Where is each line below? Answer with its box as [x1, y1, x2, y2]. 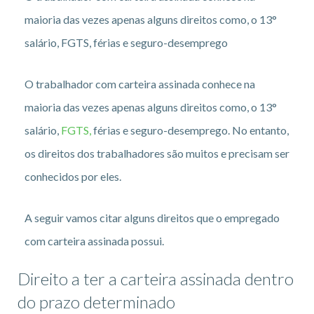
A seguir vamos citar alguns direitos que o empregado [25, 210, 280, 224]
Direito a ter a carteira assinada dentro [18, 268, 294, 289]
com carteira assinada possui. [25, 233, 164, 247]
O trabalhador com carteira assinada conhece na [25, 76, 255, 90]
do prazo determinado [18, 291, 179, 312]
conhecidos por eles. [25, 169, 121, 183]
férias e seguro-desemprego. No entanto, [91, 123, 289, 137]
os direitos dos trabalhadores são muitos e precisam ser [25, 146, 289, 160]
